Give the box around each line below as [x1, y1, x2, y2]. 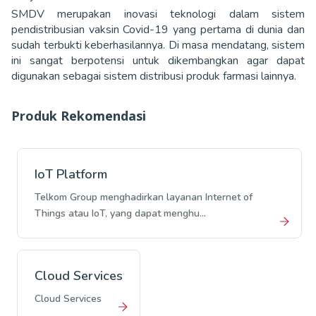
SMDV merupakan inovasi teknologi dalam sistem [11, 6, 305, 22]
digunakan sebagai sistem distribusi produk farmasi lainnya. [11, 68, 299, 84]
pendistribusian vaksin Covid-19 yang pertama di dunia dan [11, 21, 305, 37]
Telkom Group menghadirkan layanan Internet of [35, 190, 253, 204]
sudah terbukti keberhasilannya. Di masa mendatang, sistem [11, 37, 305, 53]
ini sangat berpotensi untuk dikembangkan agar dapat [11, 52, 305, 68]
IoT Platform [35, 165, 107, 183]
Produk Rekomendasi [11, 107, 146, 124]
